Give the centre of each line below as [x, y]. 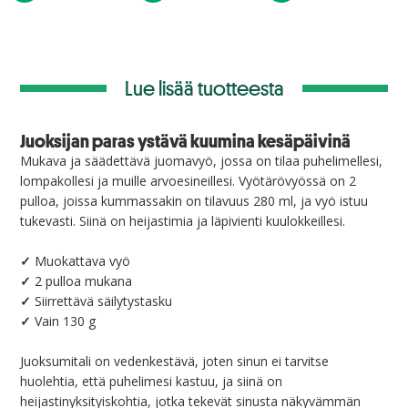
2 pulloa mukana [83, 281]
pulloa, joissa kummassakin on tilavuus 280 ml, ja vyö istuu [194, 201]
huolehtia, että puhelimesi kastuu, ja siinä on [151, 381]
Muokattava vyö [81, 261]
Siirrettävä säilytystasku [103, 301]
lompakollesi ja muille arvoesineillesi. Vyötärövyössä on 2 [188, 181]
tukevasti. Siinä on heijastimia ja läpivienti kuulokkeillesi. [183, 221]
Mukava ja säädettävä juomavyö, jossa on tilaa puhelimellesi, [201, 161]
